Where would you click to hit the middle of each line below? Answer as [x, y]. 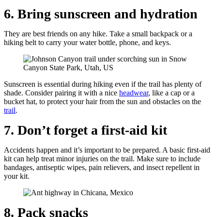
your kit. [17, 176]
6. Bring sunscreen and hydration [101, 14]
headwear [134, 93]
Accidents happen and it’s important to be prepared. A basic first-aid [107, 150]
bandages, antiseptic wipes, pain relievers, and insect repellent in [102, 167]
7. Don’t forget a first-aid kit [85, 130]
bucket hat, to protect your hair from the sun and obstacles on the [102, 101]
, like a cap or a [171, 93]
